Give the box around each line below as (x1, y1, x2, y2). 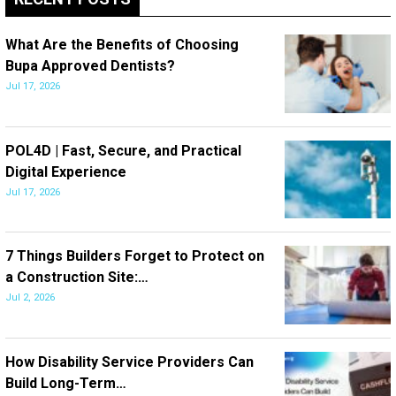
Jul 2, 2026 (5, 292, 55, 304)
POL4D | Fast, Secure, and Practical (5, 141, 241, 159)
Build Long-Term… (5, 375, 126, 392)
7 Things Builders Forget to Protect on (5, 247, 264, 265)
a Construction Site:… (5, 269, 148, 286)
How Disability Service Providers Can (5, 354, 254, 371)
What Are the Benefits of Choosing (5, 35, 239, 53)
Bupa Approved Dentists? (5, 57, 175, 74)
